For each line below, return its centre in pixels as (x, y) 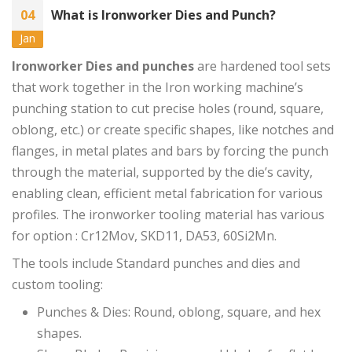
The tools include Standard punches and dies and (156, 264)
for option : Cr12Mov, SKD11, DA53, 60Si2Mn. (144, 236)
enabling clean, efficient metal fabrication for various (167, 194)
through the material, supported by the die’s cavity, (162, 172)
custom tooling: (57, 285)
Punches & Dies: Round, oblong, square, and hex (179, 312)
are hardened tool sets (262, 66)
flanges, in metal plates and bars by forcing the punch (170, 151)
